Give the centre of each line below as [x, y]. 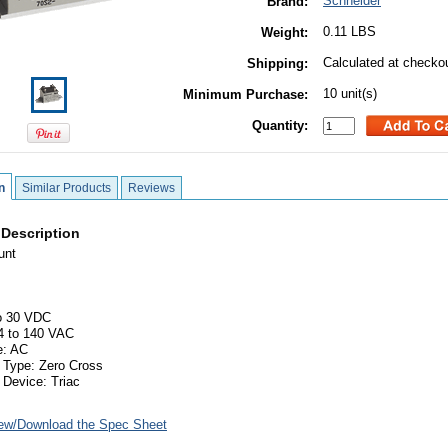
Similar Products [66, 188]
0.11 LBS [349, 31]
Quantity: [280, 125]
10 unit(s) [350, 93]
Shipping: [277, 63]
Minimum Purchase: [245, 94]
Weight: [284, 32]
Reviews [151, 188]
